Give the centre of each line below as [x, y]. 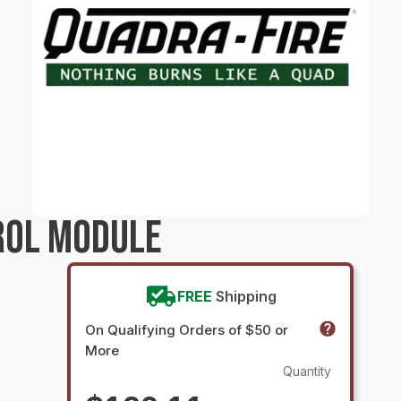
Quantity [307, 371]
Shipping [246, 296]
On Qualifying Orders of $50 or [187, 330]
